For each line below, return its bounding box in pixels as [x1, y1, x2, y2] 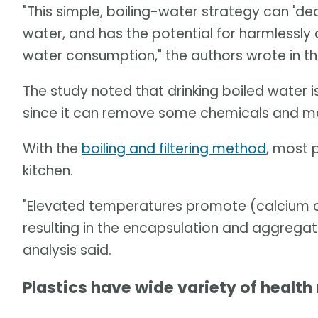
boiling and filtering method [82, 139, 266, 159]
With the [23, 139, 82, 159]
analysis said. [23, 241, 111, 261]
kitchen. [23, 161, 73, 181]
